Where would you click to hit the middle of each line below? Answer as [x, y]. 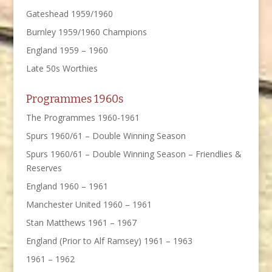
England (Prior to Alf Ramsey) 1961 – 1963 [109, 240]
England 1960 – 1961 [67, 186]
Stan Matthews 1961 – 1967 [81, 222]
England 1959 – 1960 [67, 50]
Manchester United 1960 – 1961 [89, 204]
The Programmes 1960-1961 [83, 117]
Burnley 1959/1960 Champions [86, 32]
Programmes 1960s [74, 99]
